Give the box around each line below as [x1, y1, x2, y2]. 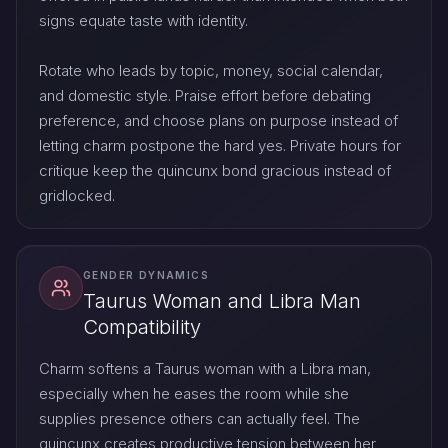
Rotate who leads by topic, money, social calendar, [39, 60, 383, 80]
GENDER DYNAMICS [83, 268, 209, 281]
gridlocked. [39, 185, 115, 205]
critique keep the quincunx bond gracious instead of [39, 160, 391, 180]
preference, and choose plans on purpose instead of [39, 110, 398, 130]
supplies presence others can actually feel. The [39, 409, 360, 429]
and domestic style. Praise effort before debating [39, 85, 371, 105]
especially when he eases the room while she [39, 384, 349, 404]
